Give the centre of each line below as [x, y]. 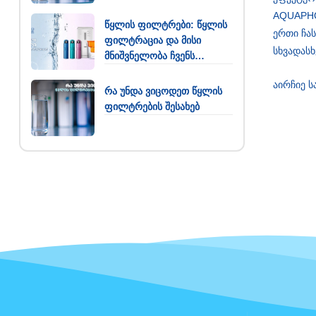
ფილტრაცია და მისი [153, 40]
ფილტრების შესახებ [152, 106]
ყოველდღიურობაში [151, 71]
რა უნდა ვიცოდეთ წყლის [163, 91]
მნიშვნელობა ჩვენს [150, 55]
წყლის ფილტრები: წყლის [166, 24]
